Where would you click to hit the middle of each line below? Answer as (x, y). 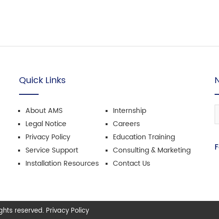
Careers (126, 124)
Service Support (52, 150)
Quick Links (42, 80)
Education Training (144, 137)
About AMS (44, 111)
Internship (129, 111)
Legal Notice (46, 124)
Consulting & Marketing (152, 150)
